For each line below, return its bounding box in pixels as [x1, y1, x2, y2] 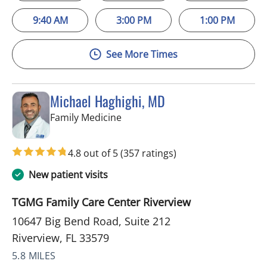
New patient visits [29, 167, 108, 181]
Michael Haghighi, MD [50, 89, 165, 111]
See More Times [106, 47, 178, 61]
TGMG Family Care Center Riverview [12, 194, 191, 209]
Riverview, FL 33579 [12, 230, 109, 245]
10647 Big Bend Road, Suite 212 [12, 213, 170, 228]
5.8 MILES [12, 249, 56, 262]
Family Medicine [50, 110, 122, 124]
